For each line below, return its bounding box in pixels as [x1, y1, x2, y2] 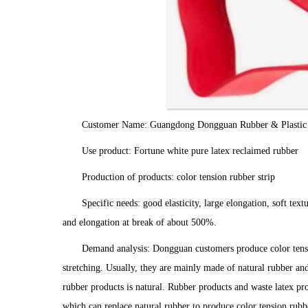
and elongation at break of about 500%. [62, 217, 217, 228]
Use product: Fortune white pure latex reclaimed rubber [81, 146, 298, 156]
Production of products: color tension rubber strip [81, 172, 275, 182]
